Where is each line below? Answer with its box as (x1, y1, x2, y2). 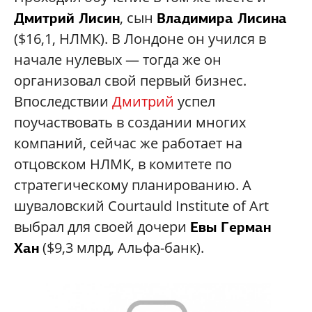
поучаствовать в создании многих (14, 113, 246, 132)
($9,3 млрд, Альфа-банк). (39, 238, 204, 258)
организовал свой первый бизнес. (14, 71, 247, 91)
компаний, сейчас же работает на (14, 134, 242, 153)
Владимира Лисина (157, 9, 287, 28)
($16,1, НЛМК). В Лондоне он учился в (14, 29, 266, 49)
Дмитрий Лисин (14, 9, 120, 28)
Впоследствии (14, 92, 112, 111)
